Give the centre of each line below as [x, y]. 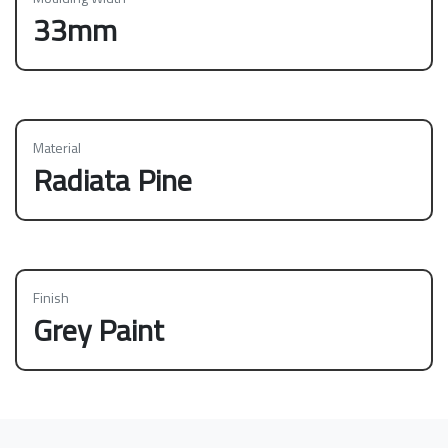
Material [57, 147]
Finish [51, 297]
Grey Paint [98, 329]
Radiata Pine [112, 179]
